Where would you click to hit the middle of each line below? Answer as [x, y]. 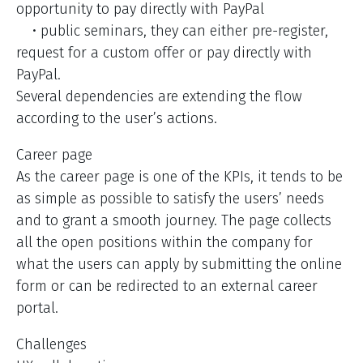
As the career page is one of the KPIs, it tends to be [179, 177]
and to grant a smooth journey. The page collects [174, 221]
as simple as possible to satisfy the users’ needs [170, 199]
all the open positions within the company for [164, 243]
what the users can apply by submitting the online [179, 265]
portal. [37, 308]
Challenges [51, 345]
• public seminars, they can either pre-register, [172, 31]
